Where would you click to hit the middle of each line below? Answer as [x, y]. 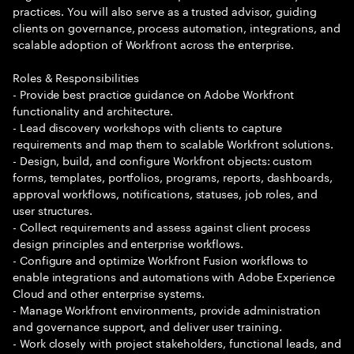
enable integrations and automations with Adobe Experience [174, 276]
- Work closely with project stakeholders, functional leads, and [177, 342]
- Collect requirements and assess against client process [162, 226]
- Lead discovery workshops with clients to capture [147, 126]
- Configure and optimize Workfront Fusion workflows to [161, 259]
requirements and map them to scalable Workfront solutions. [173, 143]
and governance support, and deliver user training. [147, 326]
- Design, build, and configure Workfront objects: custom [163, 160]
